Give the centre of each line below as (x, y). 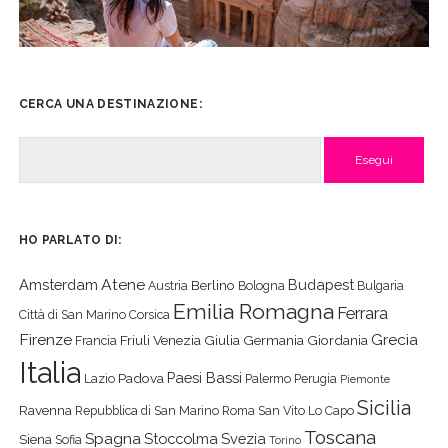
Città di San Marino (72, 314)
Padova (140, 377)
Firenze (45, 339)
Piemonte (364, 378)
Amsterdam (58, 284)
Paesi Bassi (204, 377)
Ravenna (45, 409)
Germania (273, 339)
